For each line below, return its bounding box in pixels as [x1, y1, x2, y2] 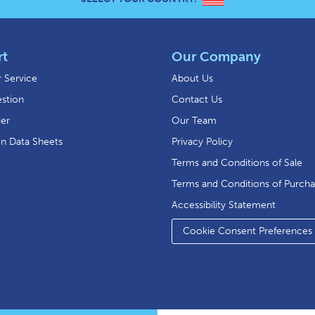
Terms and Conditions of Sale [172, 157, 302, 169]
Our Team [172, 115, 217, 127]
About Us [172, 72, 213, 85]
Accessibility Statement [172, 199, 276, 212]
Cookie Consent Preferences [183, 225, 312, 238]
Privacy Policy [172, 136, 233, 148]
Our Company [172, 49, 261, 65]
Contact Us [172, 94, 222, 106]
